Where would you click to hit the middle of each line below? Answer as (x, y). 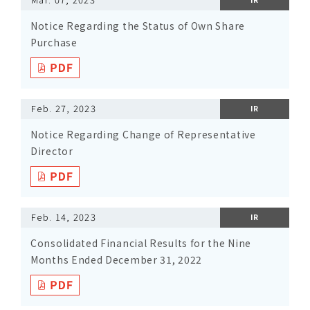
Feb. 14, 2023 (64, 217)
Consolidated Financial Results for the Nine (141, 243)
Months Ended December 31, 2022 (116, 259)
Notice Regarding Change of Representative (143, 134)
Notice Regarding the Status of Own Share (138, 26)
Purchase (54, 42)
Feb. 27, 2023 (64, 108)
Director (52, 151)
